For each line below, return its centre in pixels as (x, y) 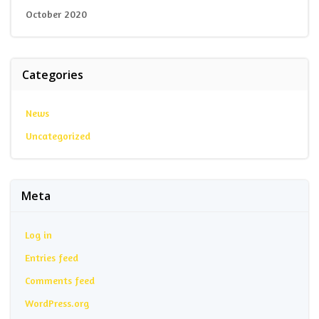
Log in (38, 234)
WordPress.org (57, 303)
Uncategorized (58, 135)
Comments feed (60, 280)
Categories (53, 74)
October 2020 (56, 14)
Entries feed (52, 257)
